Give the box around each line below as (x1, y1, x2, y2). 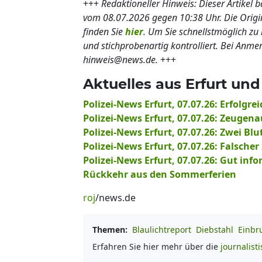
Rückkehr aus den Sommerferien (83, 167, 236, 181)
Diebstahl (196, 223, 233, 235)
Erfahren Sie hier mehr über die (92, 240, 220, 252)
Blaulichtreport (132, 223, 191, 235)
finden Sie (83, 25, 125, 38)
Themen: (92, 223, 127, 235)
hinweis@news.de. (83, 53, 158, 66)
